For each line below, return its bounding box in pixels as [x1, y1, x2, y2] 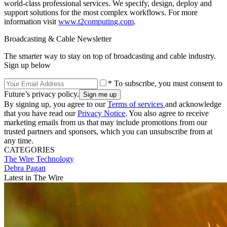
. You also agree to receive [125, 108, 209, 118]
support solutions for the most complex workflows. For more [4, 8, 198, 17]
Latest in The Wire [4, 173, 63, 182]
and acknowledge [165, 99, 221, 108]
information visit [4, 17, 58, 26]
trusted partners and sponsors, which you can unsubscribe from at [4, 127, 212, 136]
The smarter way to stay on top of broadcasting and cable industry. [4, 51, 216, 60]
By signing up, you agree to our [4, 99, 107, 108]
